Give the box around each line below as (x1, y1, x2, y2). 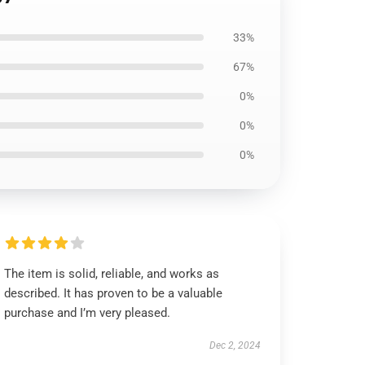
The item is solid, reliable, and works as (4, 266, 220, 281)
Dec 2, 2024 (209, 340, 261, 351)
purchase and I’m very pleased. (4, 306, 171, 320)
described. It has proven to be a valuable (4, 286, 223, 301)
